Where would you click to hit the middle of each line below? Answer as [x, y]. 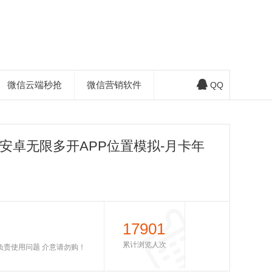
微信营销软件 [114, 85]
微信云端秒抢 [34, 85]
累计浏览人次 [144, 245]
